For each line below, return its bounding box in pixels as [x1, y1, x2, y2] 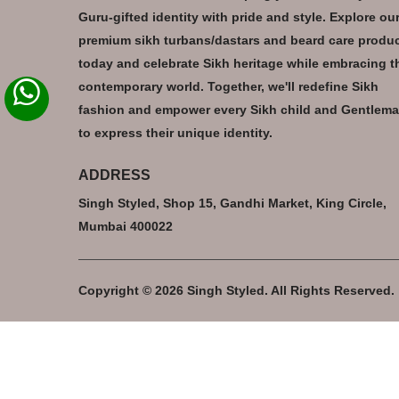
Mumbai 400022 [78, 218, 173, 233]
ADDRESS [78, 167, 151, 183]
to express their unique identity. [78, 125, 273, 140]
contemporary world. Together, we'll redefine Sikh [78, 78, 379, 94]
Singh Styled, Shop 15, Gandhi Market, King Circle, [78, 195, 387, 210]
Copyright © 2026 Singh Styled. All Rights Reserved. [78, 282, 395, 297]
